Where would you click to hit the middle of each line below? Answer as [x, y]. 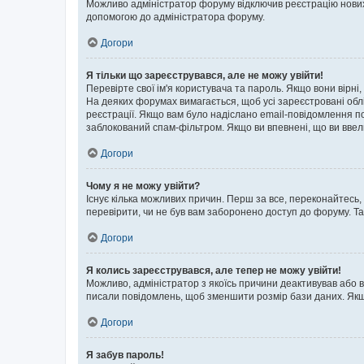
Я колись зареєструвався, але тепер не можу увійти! [214, 271]
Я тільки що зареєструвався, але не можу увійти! [205, 76]
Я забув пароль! [125, 355]
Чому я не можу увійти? [143, 186]
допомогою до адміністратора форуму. [175, 17]
